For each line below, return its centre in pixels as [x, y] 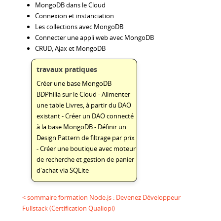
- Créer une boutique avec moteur [86, 148]
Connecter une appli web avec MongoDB [94, 38]
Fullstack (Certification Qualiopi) [69, 208]
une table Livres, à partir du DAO [84, 105]
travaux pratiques [67, 69]
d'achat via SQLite [63, 170]
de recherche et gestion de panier [86, 159]
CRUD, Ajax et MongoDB [70, 49]
